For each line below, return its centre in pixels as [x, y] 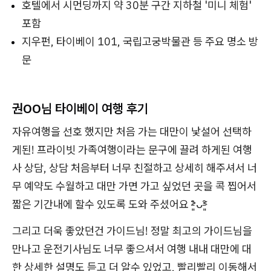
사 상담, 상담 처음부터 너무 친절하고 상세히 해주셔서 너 [135, 168]
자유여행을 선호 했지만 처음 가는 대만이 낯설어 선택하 [132, 132]
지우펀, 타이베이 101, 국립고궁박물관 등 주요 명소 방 [140, 41]
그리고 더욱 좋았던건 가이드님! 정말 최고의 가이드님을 [132, 231]
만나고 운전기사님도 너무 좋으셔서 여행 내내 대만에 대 [132, 249]
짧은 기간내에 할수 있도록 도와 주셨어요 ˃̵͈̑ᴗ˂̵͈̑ [110, 204]
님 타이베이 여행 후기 [95, 108]
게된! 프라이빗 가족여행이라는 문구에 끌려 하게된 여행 [132, 150]
